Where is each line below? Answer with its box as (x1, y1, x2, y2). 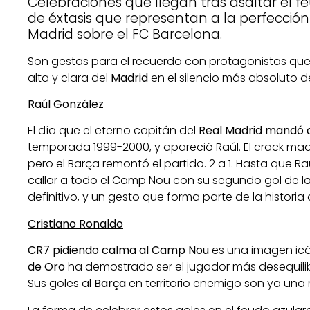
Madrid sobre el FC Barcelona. (28, 25, 222, 44)
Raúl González (28, 95, 104, 112)
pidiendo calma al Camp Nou (53, 242, 209, 259)
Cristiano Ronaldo (28, 215, 123, 232)
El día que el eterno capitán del (28, 122, 199, 139)
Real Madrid (199, 122, 262, 139)
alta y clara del (28, 69, 111, 86)
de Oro (28, 259, 65, 275)
